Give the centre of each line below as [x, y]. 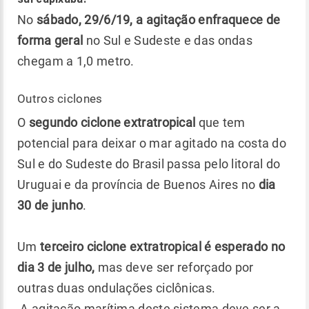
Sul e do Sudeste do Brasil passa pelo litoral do [149, 163]
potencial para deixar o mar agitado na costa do [152, 143]
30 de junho [50, 205]
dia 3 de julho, [56, 267]
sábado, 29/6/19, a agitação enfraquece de [158, 19]
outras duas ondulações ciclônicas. [117, 288]
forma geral [50, 40]
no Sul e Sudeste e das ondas [168, 40]
